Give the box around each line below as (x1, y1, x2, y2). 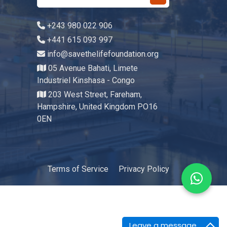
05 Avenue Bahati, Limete (46, 63, 138, 73)
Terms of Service (48, 164, 108, 174)
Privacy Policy (119, 164, 169, 174)
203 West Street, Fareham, (46, 90, 142, 99)
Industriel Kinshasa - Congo (37, 75, 135, 85)
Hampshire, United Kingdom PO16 (37, 102, 158, 111)
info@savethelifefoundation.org (45, 49, 159, 59)
